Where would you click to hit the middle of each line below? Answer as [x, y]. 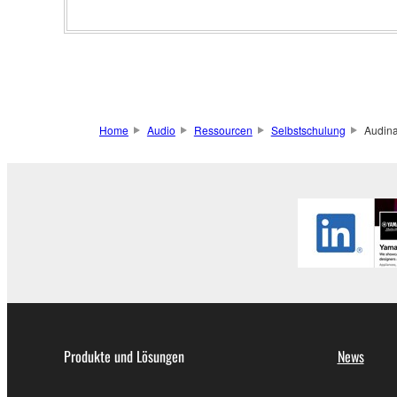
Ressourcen [223, 130]
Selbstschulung [308, 130]
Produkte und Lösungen [124, 356]
